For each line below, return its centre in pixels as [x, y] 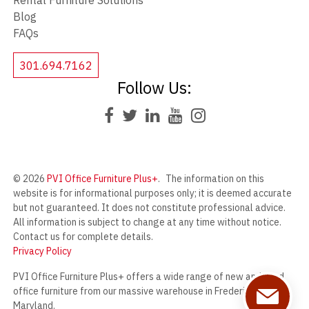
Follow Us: [154, 88]
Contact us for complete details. [83, 237]
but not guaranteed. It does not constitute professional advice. [149, 208]
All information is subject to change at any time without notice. [147, 222]
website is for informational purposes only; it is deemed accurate [152, 193]
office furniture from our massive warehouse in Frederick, [134, 291]
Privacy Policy [42, 251]
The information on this [215, 179]
